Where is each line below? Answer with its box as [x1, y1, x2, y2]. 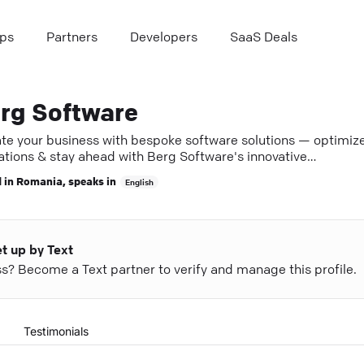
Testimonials [23, 324, 89, 338]
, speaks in [62, 173, 116, 188]
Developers [130, 28, 197, 45]
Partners [46, 28, 97, 45]
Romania [15, 173, 63, 188]
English [124, 176, 154, 188]
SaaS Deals [230, 28, 297, 45]
